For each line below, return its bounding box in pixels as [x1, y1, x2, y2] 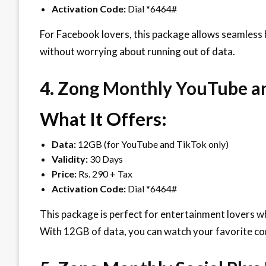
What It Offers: [40, 107, 167, 130]
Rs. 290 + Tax [77, 167, 132, 179]
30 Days [88, 153, 123, 164]
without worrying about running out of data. [40, 45, 235, 58]
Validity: [52, 153, 88, 164]
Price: [52, 167, 77, 179]
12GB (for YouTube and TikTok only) [76, 138, 229, 150]
